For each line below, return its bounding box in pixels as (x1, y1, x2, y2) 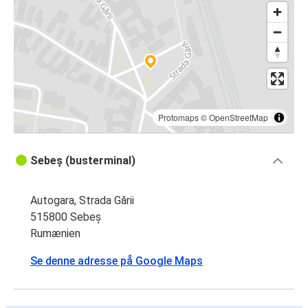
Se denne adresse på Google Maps (30, 254, 203, 268)
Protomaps (158, 111, 199, 124)
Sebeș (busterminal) (30, 154, 135, 168)
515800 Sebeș (30, 210, 101, 224)
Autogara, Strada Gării (30, 194, 134, 208)
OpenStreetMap (209, 111, 268, 124)
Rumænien (30, 227, 80, 241)
